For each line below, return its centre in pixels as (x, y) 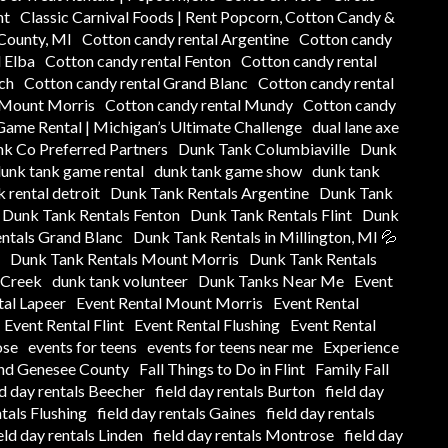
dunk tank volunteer (119, 280)
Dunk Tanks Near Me (270, 280)
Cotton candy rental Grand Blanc (135, 82)
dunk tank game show (227, 170)
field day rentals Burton (235, 390)
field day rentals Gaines (176, 412)
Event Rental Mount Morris (169, 302)
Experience (361, 346)
